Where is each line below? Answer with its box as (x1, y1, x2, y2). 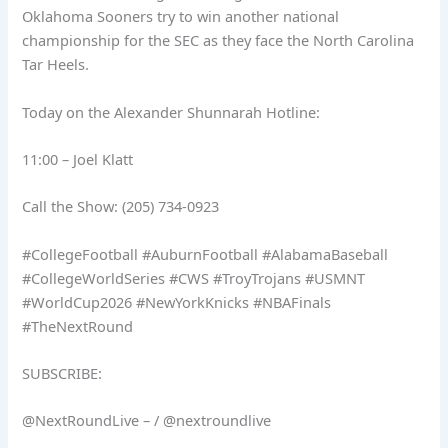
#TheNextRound (22, 315, 134, 336)
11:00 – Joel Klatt (22, 148, 134, 169)
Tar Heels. (22, 54, 90, 75)
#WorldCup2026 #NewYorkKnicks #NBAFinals (22, 291, 332, 312)
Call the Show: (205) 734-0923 (22, 196, 220, 217)
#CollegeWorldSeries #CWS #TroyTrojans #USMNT (22, 267, 366, 288)
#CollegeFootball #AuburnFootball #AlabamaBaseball (22, 243, 389, 264)
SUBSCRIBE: (22, 362, 103, 383)
